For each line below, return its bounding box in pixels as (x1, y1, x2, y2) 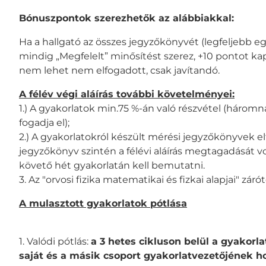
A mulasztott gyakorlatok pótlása (19, 197, 187, 209)
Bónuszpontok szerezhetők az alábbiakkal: (19, 12, 234, 24)
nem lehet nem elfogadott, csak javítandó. (19, 64, 220, 76)
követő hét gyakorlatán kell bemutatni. (19, 159, 205, 171)
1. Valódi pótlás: (19, 235, 91, 247)
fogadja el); (19, 116, 69, 128)
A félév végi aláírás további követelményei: (19, 88, 235, 100)
